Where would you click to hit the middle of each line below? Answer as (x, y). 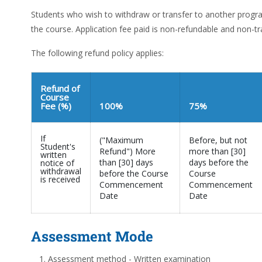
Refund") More (127, 151)
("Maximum (121, 140)
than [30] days (126, 162)
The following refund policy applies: (97, 53)
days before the (219, 162)
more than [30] (217, 151)
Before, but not (218, 140)
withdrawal (61, 171)
